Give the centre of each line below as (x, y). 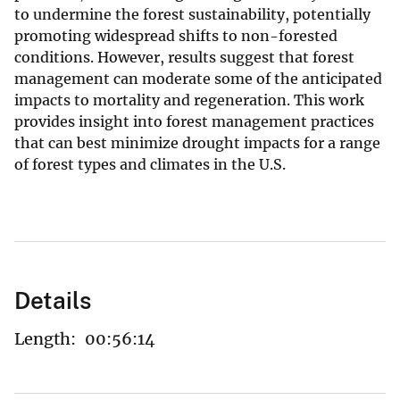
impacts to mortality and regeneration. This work (189, 100)
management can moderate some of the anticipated (198, 78)
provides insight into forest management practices (194, 121)
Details (53, 300)
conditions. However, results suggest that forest (184, 57)
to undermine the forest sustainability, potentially (192, 14)
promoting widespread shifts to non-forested (176, 35)
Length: (45, 338)
